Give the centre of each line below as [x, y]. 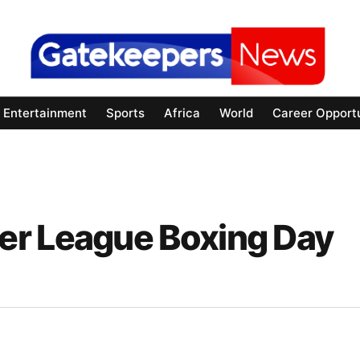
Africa [182, 113]
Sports [125, 113]
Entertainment [45, 113]
